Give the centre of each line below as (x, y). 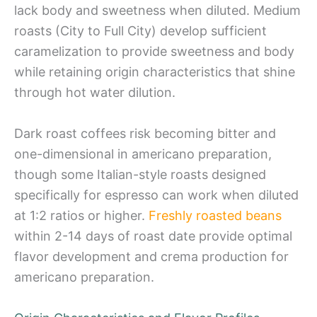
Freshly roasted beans (215, 216)
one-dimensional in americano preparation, (143, 154)
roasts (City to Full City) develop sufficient (140, 31)
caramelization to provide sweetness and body (154, 52)
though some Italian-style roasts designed (140, 175)
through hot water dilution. (95, 93)
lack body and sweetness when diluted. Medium (157, 11)
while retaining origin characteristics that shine (155, 72)
